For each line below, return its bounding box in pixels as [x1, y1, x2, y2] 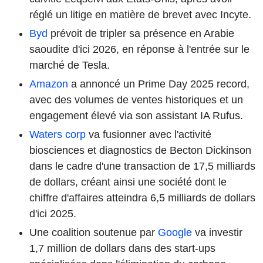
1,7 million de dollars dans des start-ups [29, 242, 215, 255]
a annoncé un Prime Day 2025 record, [68, 78, 249, 90]
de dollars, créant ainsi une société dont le [29, 176, 227, 188]
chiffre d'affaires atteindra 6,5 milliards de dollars [29, 192, 255, 204]
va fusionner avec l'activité [86, 129, 211, 141]
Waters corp [29, 129, 86, 141]
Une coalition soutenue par [29, 227, 158, 239]
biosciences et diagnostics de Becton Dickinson [29, 144, 251, 157]
